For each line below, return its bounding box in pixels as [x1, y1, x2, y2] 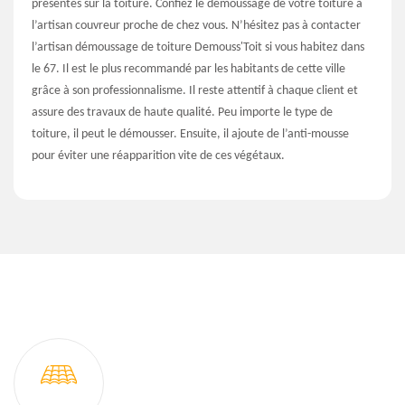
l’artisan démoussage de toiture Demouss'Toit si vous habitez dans [32, 40, 364, 54]
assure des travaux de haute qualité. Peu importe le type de [32, 105, 333, 119]
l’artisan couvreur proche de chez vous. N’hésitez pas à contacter [32, 18, 361, 33]
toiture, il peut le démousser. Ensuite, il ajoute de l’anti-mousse [32, 127, 349, 141]
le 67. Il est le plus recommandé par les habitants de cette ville [32, 61, 345, 76]
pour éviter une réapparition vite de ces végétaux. [32, 148, 285, 163]
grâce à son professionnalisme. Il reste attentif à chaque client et [32, 83, 358, 98]
